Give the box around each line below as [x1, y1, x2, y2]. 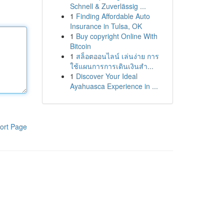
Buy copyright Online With [75, 31, 157, 41]
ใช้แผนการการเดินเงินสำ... [69, 61, 153, 71]
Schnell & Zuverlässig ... [69, 1, 146, 11]
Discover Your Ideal [75, 71, 137, 81]
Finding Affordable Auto [75, 11, 150, 21]
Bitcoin [69, 41, 91, 51]
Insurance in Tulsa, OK [69, 21, 142, 31]
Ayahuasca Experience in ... [69, 81, 158, 91]
